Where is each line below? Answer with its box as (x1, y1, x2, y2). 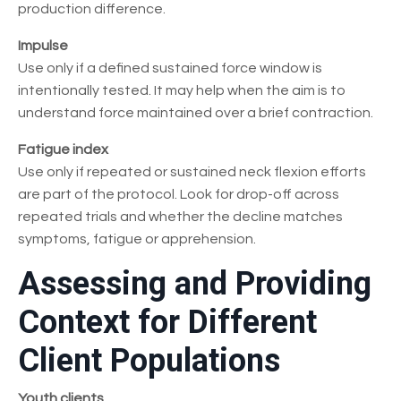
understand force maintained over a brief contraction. (18, 106, 373, 121)
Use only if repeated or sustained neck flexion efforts (18, 165, 366, 180)
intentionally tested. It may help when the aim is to (18, 83, 346, 98)
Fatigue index (18, 142, 108, 158)
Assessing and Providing (18, 265, 371, 303)
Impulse (18, 38, 68, 54)
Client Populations (18, 342, 280, 380)
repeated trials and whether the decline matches (18, 209, 343, 225)
